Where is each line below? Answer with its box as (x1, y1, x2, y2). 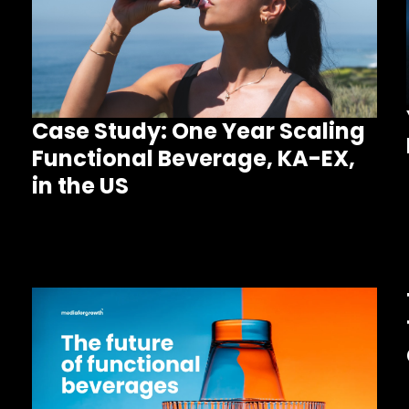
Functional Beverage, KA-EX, (31, 143, 355, 174)
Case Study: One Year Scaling (31, 116, 365, 147)
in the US (31, 171, 129, 202)
